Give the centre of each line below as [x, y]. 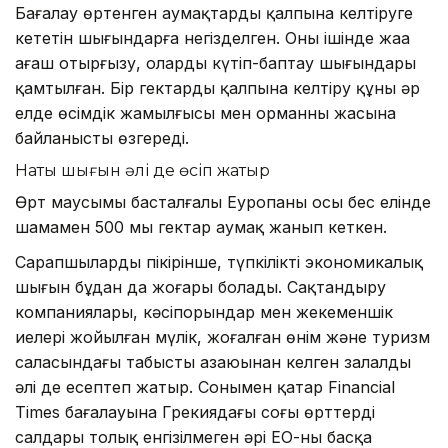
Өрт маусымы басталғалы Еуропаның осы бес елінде [223, 202]
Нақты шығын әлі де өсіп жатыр [142, 171]
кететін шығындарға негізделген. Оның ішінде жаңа [212, 38]
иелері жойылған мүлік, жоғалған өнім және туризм [222, 337]
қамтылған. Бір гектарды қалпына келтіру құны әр [217, 88]
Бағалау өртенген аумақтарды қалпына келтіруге [214, 13]
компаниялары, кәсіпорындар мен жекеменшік [204, 312]
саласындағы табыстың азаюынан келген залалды [213, 362]
